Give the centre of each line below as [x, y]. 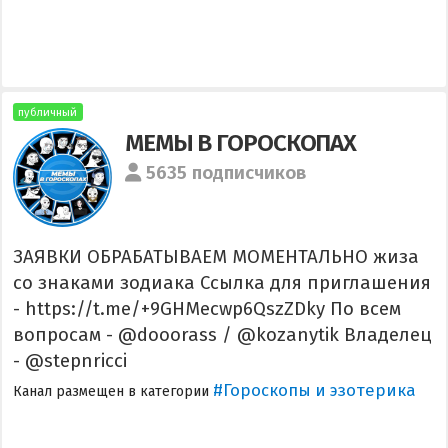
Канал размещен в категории [112, 392]
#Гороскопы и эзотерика [314, 390]
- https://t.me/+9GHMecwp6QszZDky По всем [206, 308]
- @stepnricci [69, 360]
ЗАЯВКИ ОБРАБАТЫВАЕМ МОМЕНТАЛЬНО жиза [215, 256]
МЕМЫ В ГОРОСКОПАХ [240, 143]
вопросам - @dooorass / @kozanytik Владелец [222, 334]
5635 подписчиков [226, 173]
